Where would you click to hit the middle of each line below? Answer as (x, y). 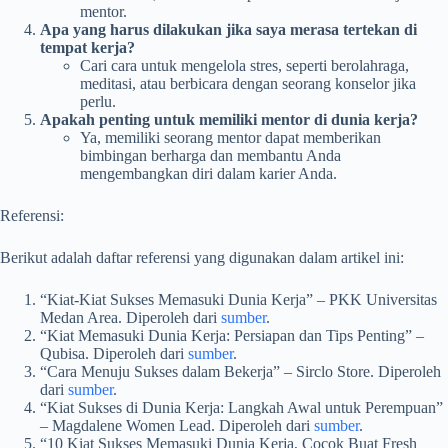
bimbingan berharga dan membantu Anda (210, 156)
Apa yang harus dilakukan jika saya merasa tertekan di (228, 30)
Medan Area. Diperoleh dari (130, 318)
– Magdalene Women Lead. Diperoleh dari (177, 426)
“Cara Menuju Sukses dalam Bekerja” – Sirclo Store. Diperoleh (240, 372)
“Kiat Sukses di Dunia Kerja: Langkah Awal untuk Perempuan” (241, 408)
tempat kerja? (87, 48)
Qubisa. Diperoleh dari (114, 354)
